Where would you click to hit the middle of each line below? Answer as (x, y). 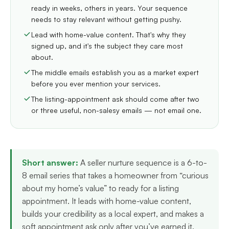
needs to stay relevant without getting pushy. (106, 19)
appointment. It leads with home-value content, (107, 201)
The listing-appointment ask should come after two (115, 99)
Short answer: (50, 163)
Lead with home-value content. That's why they (109, 35)
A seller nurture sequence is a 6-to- (143, 163)
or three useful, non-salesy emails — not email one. (116, 110)
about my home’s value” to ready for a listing (100, 188)
